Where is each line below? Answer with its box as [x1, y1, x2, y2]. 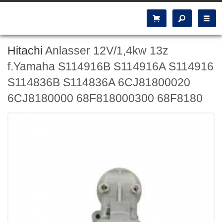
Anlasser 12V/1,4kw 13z [43, 44, 168, 57]
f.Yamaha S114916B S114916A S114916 [7, 60, 214, 73]
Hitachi [7, 44, 43, 57]
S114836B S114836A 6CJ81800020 [7, 76, 190, 89]
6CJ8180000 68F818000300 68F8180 [7, 92, 203, 105]
